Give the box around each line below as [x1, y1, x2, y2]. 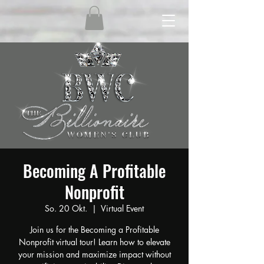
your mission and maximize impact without [18, 248, 171, 260]
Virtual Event [101, 202, 144, 214]
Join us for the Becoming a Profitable [29, 223, 159, 235]
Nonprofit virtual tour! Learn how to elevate [18, 236, 170, 247]
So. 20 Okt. [45, 202, 87, 214]
